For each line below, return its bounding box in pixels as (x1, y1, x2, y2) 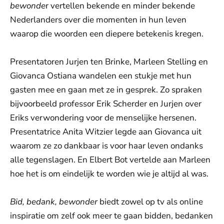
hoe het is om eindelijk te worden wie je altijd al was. (10, 168, 210, 180)
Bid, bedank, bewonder (10, 196, 97, 208)
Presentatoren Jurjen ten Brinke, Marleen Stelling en (10, 56, 208, 68)
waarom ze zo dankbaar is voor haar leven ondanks (10, 140, 203, 152)
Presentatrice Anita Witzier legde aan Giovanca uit (10, 126, 201, 138)
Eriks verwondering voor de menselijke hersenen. (10, 112, 196, 124)
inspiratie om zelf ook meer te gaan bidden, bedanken (10, 210, 213, 222)
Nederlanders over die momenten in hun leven (10, 14, 186, 26)
